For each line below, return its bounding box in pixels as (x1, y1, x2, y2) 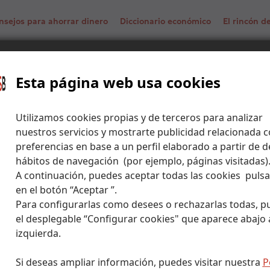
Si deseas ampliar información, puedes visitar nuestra (15, 255, 263, 269)
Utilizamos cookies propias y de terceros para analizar (15, 110, 263, 124)
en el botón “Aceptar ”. (15, 183, 117, 196)
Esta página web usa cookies (15, 72, 221, 92)
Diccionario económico (120, 16, 211, 26)
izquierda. (15, 226, 61, 240)
